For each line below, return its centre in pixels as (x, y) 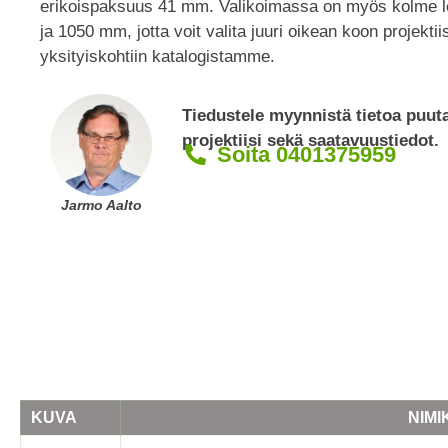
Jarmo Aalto (101, 204)
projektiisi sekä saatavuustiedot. (311, 141)
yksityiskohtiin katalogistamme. (157, 56)
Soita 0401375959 (306, 154)
